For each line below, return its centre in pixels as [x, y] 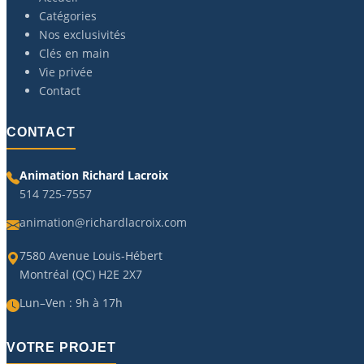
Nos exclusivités [82, 34]
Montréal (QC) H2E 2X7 [81, 274]
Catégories [68, 15]
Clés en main [74, 53]
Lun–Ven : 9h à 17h [71, 302]
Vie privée [66, 71]
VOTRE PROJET [61, 347]
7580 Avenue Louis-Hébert [91, 255]
